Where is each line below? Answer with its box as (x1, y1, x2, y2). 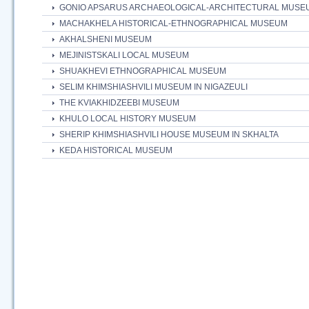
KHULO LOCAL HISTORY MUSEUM (59, 114, 196, 124)
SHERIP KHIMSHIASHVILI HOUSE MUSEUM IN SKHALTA (59, 130, 279, 140)
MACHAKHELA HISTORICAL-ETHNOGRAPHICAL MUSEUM (59, 19, 288, 29)
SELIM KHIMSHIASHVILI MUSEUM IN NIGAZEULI (59, 82, 248, 92)
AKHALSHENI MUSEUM (59, 34, 152, 45)
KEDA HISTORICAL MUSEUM (59, 146, 172, 156)
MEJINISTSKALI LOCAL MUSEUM (59, 50, 189, 61)
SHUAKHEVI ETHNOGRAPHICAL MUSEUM (59, 66, 226, 77)
